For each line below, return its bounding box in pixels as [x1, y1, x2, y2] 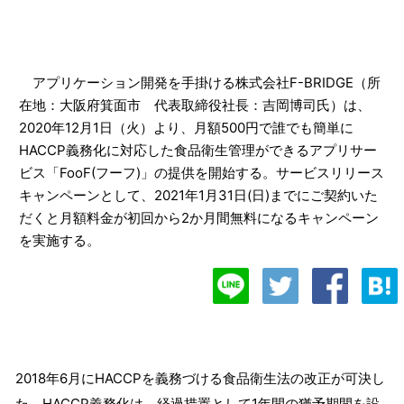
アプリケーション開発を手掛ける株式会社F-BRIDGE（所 [19, 74, 381, 92]
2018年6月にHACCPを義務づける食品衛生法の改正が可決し [15, 370, 385, 388]
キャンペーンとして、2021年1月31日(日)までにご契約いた [19, 187, 378, 205]
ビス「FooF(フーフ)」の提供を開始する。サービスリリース [19, 164, 384, 182]
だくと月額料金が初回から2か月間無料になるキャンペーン [19, 209, 379, 227]
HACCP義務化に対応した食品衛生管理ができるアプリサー [19, 142, 377, 160]
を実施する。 [19, 232, 100, 250]
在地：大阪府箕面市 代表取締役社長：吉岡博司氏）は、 [19, 96, 371, 115]
